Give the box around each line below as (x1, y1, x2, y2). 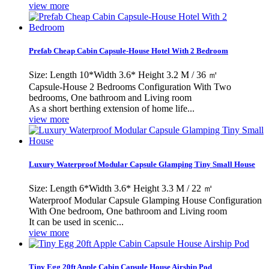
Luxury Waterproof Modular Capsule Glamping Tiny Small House (29, 160, 255, 169)
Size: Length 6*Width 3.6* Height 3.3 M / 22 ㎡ (29, 183, 213, 194)
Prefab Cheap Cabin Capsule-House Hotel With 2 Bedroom (29, 46, 228, 55)
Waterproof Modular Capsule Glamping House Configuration (29, 195, 262, 206)
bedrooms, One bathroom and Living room (29, 92, 192, 103)
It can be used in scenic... (29, 217, 124, 228)
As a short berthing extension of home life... (29, 103, 195, 113)
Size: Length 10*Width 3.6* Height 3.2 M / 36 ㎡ (29, 69, 218, 80)
